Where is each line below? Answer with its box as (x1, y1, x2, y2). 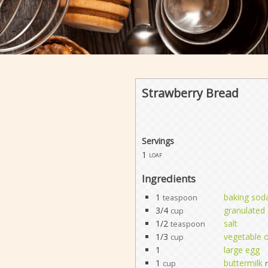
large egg (223, 243, 260, 255)
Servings (141, 135, 174, 147)
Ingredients (141, 171, 196, 185)
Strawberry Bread (141, 84, 239, 101)
